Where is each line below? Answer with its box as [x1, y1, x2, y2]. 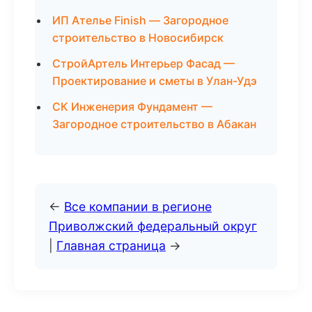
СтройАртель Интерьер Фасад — [52, 56, 235, 70]
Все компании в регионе [64, 199, 212, 214]
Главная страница [56, 238, 166, 253]
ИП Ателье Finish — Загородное [52, 13, 228, 27]
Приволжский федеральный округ [49, 219, 257, 233]
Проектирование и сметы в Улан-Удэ [52, 74, 257, 88]
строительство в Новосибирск [52, 31, 224, 45]
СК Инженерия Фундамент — [52, 100, 212, 114]
